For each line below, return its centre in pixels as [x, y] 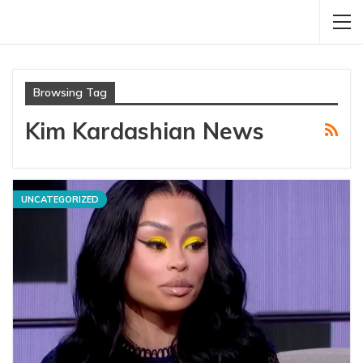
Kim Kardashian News [145, 131]
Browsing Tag [70, 92]
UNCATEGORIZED [60, 200]
